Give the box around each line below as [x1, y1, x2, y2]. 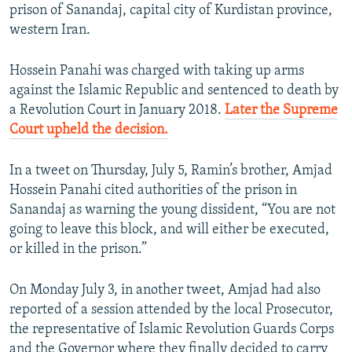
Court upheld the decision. [9, 123, 168, 138]
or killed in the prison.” [9, 242, 147, 258]
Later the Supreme [225, 103, 338, 119]
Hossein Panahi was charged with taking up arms [9, 64, 304, 79]
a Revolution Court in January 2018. [9, 103, 225, 119]
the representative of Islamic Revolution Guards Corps [9, 322, 334, 338]
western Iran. [9, 23, 90, 38]
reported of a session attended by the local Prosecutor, [9, 302, 333, 318]
